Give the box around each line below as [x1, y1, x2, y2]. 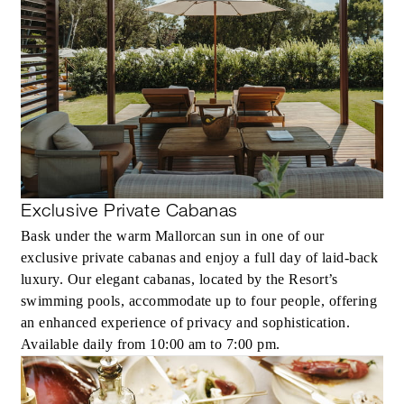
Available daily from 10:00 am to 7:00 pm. [21, 335, 280, 352]
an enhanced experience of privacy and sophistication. [21, 314, 351, 330]
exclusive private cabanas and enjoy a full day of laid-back [21, 249, 379, 265]
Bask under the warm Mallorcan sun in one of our [21, 227, 325, 243]
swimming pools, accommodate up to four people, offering [21, 292, 378, 308]
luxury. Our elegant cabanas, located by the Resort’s [21, 271, 338, 287]
